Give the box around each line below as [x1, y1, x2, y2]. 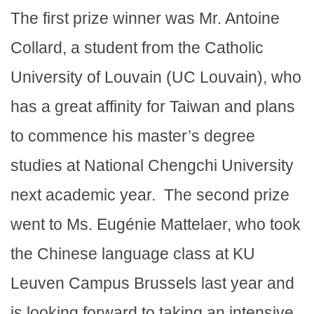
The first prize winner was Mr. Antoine [11, 9, 280, 28]
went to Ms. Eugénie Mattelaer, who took [11, 215, 301, 234]
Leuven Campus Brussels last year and [11, 274, 294, 293]
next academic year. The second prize [11, 186, 289, 205]
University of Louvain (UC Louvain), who [11, 68, 301, 87]
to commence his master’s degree [11, 127, 255, 146]
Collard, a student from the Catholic [11, 39, 264, 57]
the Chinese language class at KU [11, 245, 255, 264]
